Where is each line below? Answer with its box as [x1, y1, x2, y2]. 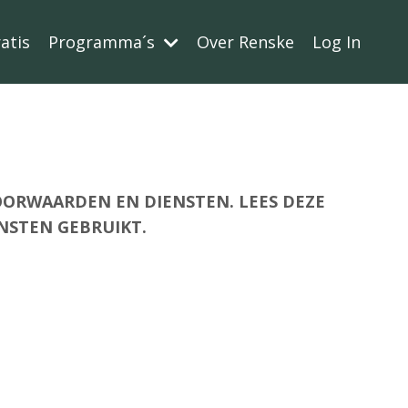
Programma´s [48, 31, 159, 53]
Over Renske [197, 31, 294, 53]
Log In [312, 31, 361, 53]
